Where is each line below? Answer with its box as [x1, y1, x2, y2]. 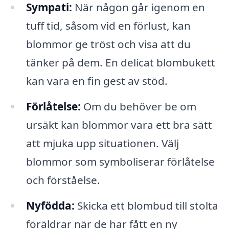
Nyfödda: [26, 198, 75, 213]
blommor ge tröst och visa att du [26, 37, 191, 52]
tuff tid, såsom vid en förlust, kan [26, 18, 191, 33]
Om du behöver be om [80, 99, 196, 114]
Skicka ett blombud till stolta [74, 198, 218, 213]
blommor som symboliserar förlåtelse [26, 154, 215, 169]
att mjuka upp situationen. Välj [26, 136, 179, 151]
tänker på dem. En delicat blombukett [26, 55, 215, 70]
